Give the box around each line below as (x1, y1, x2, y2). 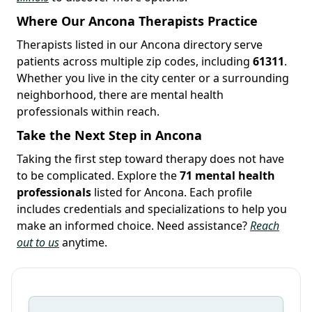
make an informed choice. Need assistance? (17, 217, 250, 233)
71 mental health (180, 167, 275, 183)
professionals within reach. (17, 103, 159, 119)
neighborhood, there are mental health (17, 86, 224, 102)
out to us (17, 234, 59, 250)
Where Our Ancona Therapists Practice (17, 12, 258, 29)
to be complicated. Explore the (17, 167, 180, 183)
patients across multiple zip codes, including (17, 53, 253, 69)
